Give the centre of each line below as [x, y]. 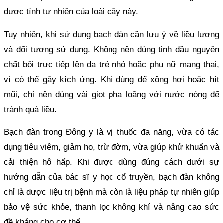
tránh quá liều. [30, 109]
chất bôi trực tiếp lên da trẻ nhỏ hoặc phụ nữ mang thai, [111, 64]
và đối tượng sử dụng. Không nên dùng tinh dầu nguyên [111, 49]
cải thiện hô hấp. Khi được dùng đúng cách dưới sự [111, 162]
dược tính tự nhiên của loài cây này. [71, 11]
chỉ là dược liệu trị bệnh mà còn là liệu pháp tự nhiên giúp [111, 192]
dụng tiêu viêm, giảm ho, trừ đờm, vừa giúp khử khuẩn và [111, 147]
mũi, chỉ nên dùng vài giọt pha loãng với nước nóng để [111, 94]
